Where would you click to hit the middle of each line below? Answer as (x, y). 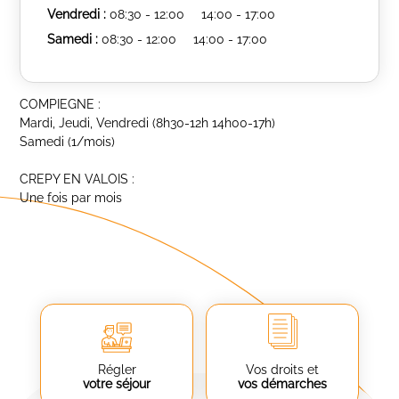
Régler (117, 370)
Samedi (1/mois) (68, 142)
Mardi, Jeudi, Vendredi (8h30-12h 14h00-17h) (148, 123)
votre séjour (117, 384)
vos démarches (282, 384)
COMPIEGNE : (61, 104)
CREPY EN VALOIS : (77, 179)
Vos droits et (282, 370)
